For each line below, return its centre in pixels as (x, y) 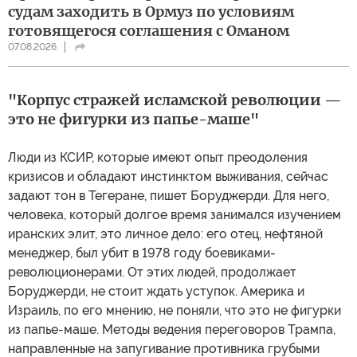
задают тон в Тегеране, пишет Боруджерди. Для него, (169, 195)
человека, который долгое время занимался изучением (175, 214)
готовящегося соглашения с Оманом (149, 30)
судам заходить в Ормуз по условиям (151, 11)
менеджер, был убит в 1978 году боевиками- (142, 253)
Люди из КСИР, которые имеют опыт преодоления (158, 157)
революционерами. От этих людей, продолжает (152, 272)
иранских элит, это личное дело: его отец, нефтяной (165, 233)
